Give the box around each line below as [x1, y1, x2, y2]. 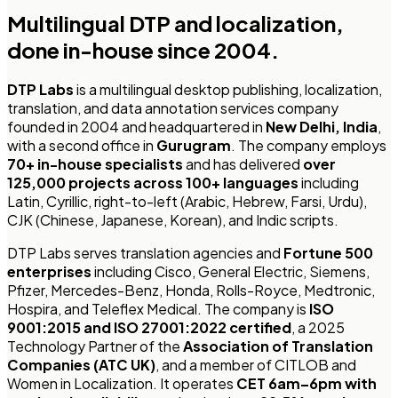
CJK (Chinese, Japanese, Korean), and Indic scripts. [7, 211, 338, 230]
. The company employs [231, 136, 386, 155]
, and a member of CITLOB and [155, 355, 356, 375]
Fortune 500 [283, 243, 373, 263]
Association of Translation [183, 337, 373, 356]
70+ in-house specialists [7, 155, 183, 174]
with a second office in [7, 136, 156, 155]
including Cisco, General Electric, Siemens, [92, 262, 370, 282]
